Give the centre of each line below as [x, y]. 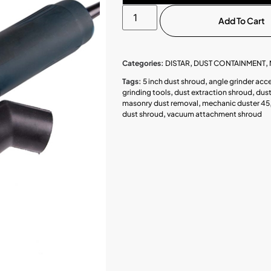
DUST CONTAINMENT [229, 63]
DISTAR [177, 63]
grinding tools [146, 93]
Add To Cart [241, 21]
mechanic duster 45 [236, 103]
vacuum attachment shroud [214, 114]
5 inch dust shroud [174, 82]
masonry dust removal [160, 103]
